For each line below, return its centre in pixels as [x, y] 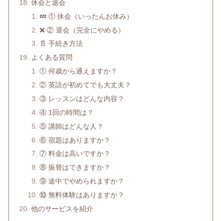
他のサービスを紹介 [62, 208]
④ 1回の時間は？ [67, 112]
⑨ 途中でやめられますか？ [82, 181]
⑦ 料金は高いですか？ [75, 154]
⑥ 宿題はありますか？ [75, 140]
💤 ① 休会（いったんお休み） [87, 16]
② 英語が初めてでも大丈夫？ [86, 85]
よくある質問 [52, 57]
